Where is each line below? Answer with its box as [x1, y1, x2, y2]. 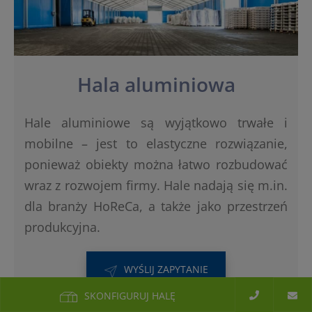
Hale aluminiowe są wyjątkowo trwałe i [24, 114, 288, 131]
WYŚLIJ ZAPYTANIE [123, 262, 208, 276]
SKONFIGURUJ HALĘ [84, 289, 175, 302]
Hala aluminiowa [77, 70, 235, 97]
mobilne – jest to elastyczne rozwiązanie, [24, 134, 288, 152]
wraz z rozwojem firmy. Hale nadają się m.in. [24, 176, 288, 194]
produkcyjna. [24, 218, 100, 235]
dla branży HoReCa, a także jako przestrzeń [24, 197, 288, 214]
